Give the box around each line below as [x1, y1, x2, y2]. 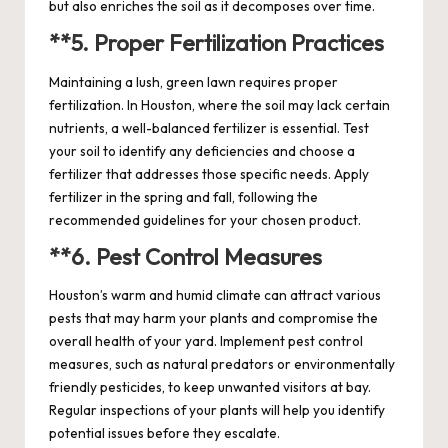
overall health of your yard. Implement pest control [49, 332, 363, 351]
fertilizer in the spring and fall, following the [49, 187, 318, 206]
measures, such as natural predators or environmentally [49, 355, 395, 374]
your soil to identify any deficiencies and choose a [49, 141, 355, 160]
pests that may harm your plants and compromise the [49, 309, 378, 328]
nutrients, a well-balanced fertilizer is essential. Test [49, 118, 369, 137]
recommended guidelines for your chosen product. [49, 210, 361, 229]
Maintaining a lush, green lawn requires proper [49, 72, 338, 91]
